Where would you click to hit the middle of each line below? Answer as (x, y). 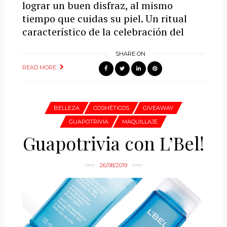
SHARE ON (130, 53)
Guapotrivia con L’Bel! (113, 143)
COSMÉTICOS (111, 108)
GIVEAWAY (158, 108)
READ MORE (39, 67)
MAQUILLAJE (140, 121)
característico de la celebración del (103, 31)
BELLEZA (66, 108)
